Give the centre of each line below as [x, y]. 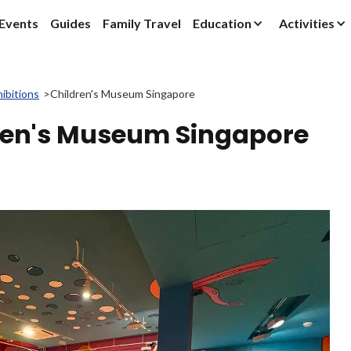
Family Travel [142, 23]
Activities [307, 23]
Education [222, 23]
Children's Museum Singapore [123, 94]
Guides [71, 23]
